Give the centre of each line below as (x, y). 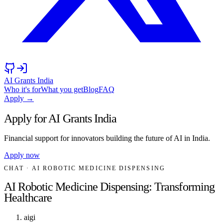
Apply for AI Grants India (60, 118)
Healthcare (28, 198)
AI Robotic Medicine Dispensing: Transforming (109, 187)
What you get (62, 89)
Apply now (22, 155)
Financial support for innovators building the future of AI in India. (107, 138)
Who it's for (22, 89)
